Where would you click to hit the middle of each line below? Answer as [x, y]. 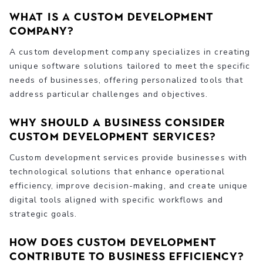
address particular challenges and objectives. [109, 94]
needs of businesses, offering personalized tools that [127, 80]
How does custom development [113, 242]
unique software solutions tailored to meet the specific [130, 66]
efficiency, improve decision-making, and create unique [129, 186]
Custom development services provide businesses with [129, 157]
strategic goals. [43, 214]
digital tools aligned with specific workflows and [116, 200]
